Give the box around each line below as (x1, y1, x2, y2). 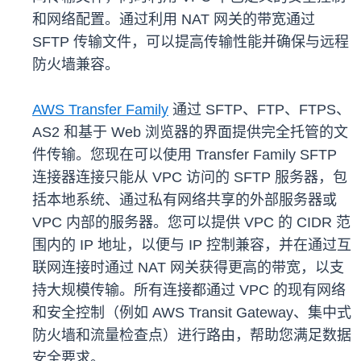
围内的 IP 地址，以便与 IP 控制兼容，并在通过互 (32, 237, 351, 254)
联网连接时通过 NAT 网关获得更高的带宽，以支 (32, 259, 344, 276)
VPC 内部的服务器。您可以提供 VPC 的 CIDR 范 (32, 214, 351, 231)
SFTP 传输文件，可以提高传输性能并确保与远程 (32, 34, 349, 51)
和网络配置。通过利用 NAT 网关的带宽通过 (32, 11, 315, 28)
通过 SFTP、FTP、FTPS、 (168, 102, 351, 118)
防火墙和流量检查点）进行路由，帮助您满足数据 (32, 327, 351, 344)
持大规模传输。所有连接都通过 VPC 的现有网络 (32, 282, 346, 299)
